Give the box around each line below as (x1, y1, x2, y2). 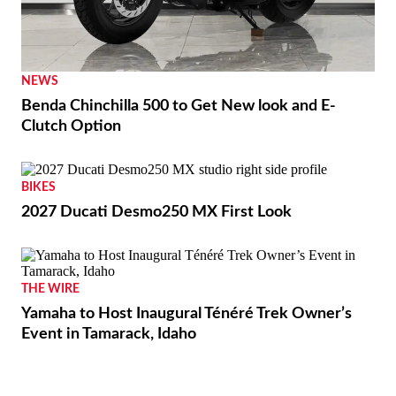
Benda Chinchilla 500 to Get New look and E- (21, 97, 336, 114)
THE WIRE (21, 282, 80, 295)
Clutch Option (21, 118, 121, 134)
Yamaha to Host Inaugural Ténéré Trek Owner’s (21, 305, 352, 322)
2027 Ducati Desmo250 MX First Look (21, 203, 292, 220)
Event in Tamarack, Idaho (21, 325, 196, 342)
